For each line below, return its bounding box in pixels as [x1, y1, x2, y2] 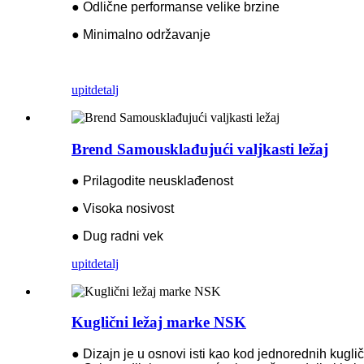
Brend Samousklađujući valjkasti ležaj [71, 140, 328, 158]
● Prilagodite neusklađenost [71, 173, 233, 188]
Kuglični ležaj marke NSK [71, 314, 246, 331]
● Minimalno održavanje [71, 28, 210, 42]
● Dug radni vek [71, 228, 163, 243]
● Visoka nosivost [71, 201, 174, 215]
